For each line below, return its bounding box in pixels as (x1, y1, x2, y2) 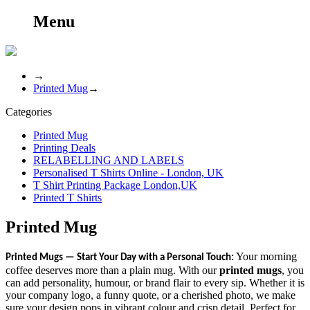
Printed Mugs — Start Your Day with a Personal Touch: (6, 252, 236, 263)
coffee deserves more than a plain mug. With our (6, 264, 219, 276)
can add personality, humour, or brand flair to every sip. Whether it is (6, 276, 304, 289)
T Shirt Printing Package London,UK (33, 179, 197, 191)
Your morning (236, 250, 297, 262)
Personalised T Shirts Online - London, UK (33, 166, 224, 179)
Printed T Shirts (33, 191, 102, 203)
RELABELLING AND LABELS (33, 154, 184, 166)
